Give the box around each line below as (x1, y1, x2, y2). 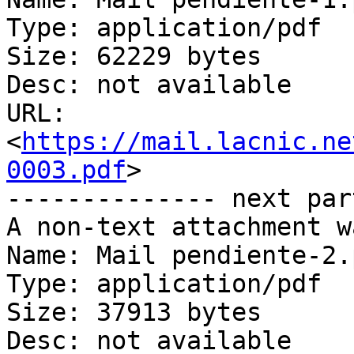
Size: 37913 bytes (6, 298, 262, 327)
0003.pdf (6, 156, 126, 185)
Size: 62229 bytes (6, 42, 262, 71)
